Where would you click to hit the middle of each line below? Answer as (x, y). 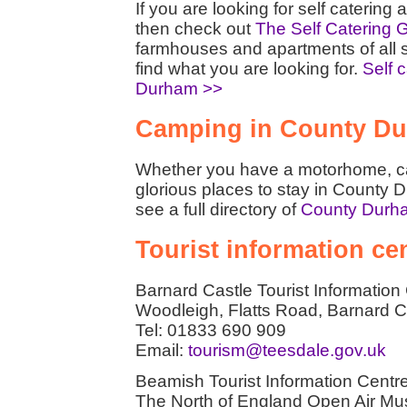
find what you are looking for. (249, 68)
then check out (195, 28)
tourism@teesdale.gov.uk (287, 350)
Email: (162, 350)
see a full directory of (218, 209)
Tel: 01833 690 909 (211, 330)
